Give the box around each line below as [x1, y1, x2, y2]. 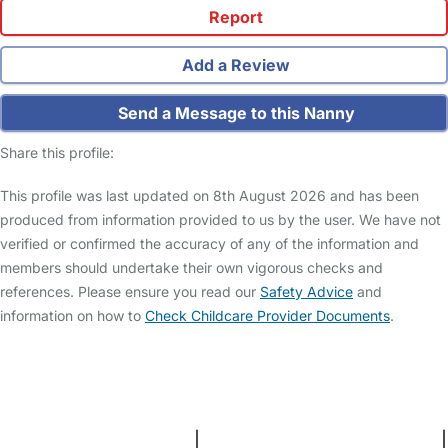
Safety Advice [260, 283, 353, 301]
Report [205, 7, 263, 28]
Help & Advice [173, 349, 292, 371]
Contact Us [84, 376, 179, 398]
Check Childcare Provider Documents [145, 307, 390, 325]
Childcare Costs [297, 349, 433, 371]
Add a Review [178, 55, 290, 76]
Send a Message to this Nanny [113, 103, 355, 124]
